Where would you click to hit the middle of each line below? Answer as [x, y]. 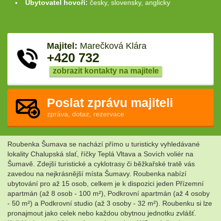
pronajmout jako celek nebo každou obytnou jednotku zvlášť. [102, 213]
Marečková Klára [112, 46]
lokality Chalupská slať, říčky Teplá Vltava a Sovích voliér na [100, 154]
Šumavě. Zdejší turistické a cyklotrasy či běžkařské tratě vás [101, 164]
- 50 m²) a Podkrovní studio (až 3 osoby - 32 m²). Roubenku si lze [110, 203]
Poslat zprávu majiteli [110, 103]
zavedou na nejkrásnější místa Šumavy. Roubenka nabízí [97, 174]
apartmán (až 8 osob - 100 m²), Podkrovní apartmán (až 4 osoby [109, 194]
